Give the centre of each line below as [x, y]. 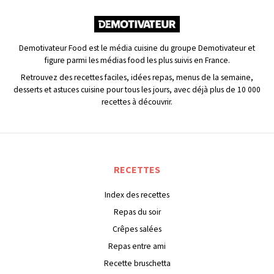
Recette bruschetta [137, 264]
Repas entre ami [137, 246]
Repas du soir [137, 212]
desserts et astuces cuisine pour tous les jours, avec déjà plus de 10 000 [137, 90]
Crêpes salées [137, 229]
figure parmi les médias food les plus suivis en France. [137, 61]
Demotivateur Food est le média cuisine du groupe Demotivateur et [137, 48]
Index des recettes [137, 195]
